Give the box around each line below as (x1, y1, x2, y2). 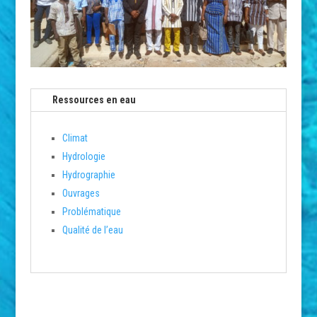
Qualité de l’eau (62, 224, 123, 236)
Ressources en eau (52, 94, 136, 106)
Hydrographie (62, 169, 115, 181)
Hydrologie (62, 151, 105, 163)
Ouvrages (62, 188, 100, 200)
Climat (62, 132, 88, 144)
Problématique (62, 206, 121, 218)
